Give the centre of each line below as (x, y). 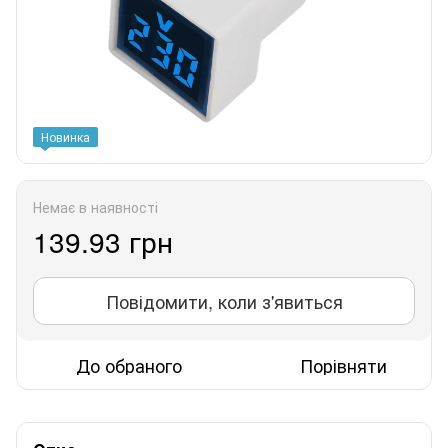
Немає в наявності (95, 206)
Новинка (65, 136)
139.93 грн (103, 240)
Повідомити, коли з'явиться (224, 300)
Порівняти (343, 364)
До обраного (128, 364)
